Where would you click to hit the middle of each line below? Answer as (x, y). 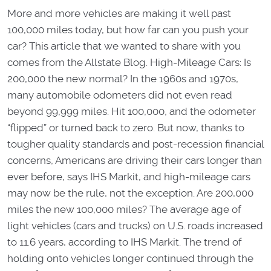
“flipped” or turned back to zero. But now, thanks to (126, 128)
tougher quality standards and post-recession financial (135, 144)
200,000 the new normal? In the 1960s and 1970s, (123, 79)
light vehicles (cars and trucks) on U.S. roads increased (135, 226)
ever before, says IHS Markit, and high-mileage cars (129, 177)
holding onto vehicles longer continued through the (130, 259)
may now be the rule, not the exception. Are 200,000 (130, 193)
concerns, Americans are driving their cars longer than (135, 161)
